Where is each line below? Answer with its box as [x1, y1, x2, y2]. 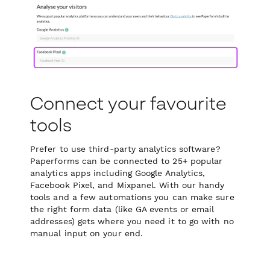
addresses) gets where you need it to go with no [30, 216, 234, 227]
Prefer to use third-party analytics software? [30, 144, 221, 154]
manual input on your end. [30, 228, 143, 239]
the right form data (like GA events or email [30, 204, 215, 215]
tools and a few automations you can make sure [30, 192, 234, 202]
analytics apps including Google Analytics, [30, 168, 206, 178]
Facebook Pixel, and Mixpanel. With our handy [30, 180, 225, 190]
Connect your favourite [30, 92, 227, 115]
